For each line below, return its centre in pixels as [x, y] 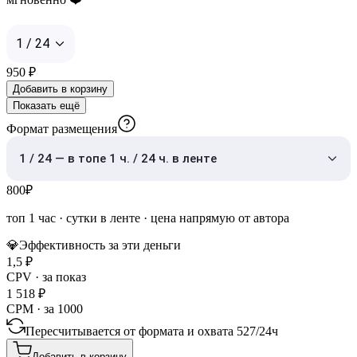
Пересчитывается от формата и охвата [131, 331]
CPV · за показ [46, 277]
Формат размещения [62, 128]
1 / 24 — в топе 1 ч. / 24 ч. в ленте [118, 158]
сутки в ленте [103, 218]
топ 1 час [31, 218]
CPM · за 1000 [45, 308]
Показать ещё [46, 105]
